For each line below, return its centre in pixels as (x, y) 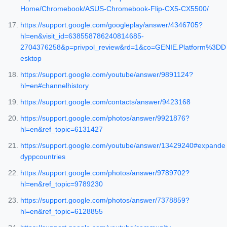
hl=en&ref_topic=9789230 (62, 184)
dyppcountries (43, 157)
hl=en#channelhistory (54, 86)
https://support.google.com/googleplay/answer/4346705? (111, 25)
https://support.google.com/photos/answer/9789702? (105, 173)
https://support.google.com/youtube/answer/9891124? (107, 75)
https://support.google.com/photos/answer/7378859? (105, 200)
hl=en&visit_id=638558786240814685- (82, 36)
